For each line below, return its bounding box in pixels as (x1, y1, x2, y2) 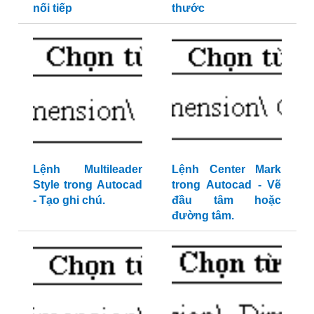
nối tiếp (32, 1, 72, 14)
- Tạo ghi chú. (32, 193, 105, 206)
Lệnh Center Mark (172, 163, 281, 175)
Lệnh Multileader (32, 163, 142, 175)
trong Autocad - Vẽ (172, 178, 281, 191)
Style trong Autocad (32, 178, 142, 191)
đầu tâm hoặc (172, 193, 281, 206)
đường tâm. (172, 209, 234, 221)
